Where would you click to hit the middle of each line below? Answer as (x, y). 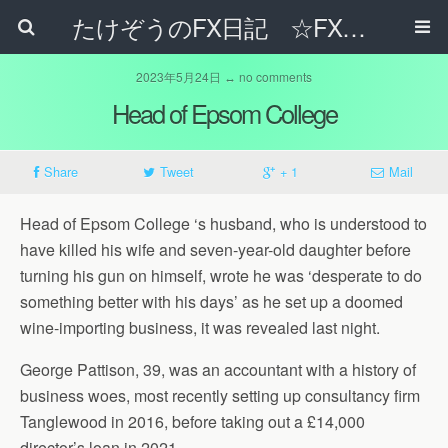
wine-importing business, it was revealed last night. (202, 327)
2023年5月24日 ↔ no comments (224, 76)
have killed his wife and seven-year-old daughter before (215, 249)
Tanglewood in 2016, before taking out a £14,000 (192, 421)
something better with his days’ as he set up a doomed (211, 301)
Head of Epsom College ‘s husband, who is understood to (223, 223)
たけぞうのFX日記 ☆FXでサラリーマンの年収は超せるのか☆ (353, 26)
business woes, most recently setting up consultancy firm (220, 395)
